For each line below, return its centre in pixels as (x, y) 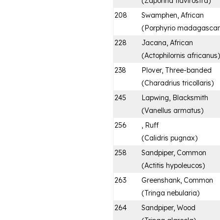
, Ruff (150, 125)
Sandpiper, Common (174, 152)
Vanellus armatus (173, 110)
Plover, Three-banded (177, 70)
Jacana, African (167, 42)
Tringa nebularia (171, 193)
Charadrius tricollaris (178, 83)
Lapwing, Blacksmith (175, 97)
